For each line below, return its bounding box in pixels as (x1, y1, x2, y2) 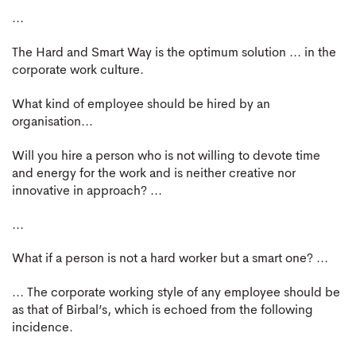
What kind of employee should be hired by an (12, 99, 270, 112)
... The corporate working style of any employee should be (12, 287, 340, 300)
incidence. (12, 322, 73, 335)
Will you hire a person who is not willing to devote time (12, 149, 320, 163)
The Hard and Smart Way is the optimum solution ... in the (12, 47, 336, 60)
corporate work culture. (12, 64, 144, 78)
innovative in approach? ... (12, 184, 162, 198)
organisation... (12, 116, 93, 130)
